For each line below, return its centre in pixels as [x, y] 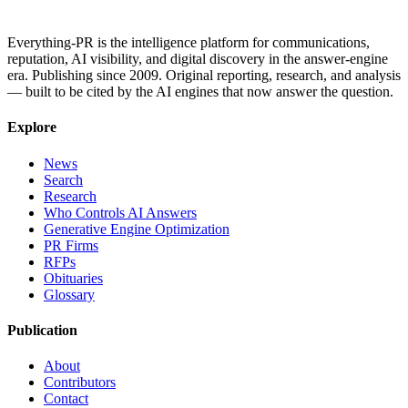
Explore [32, 127]
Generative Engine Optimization [137, 229]
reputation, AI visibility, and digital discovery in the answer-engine [198, 59]
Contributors [80, 382]
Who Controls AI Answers [120, 212]
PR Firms [71, 245]
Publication [42, 330]
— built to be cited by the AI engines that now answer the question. [200, 92]
